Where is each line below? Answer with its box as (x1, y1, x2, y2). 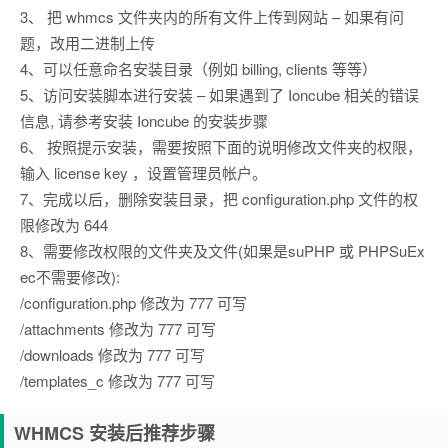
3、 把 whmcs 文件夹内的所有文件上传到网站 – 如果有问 (20, 6, 404, 27)
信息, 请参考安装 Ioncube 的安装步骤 (20, 110, 268, 131)
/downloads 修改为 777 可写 (20, 344, 205, 365)
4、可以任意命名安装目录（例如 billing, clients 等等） (20, 58, 377, 79)
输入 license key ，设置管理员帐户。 (20, 162, 267, 183)
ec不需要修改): (20, 266, 120, 287)
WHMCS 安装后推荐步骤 (14, 420, 215, 446)
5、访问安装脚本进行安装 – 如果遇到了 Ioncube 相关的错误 (20, 84, 419, 105)
